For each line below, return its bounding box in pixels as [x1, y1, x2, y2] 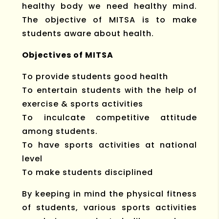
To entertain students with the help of [22, 84, 197, 96]
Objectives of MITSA [22, 49, 113, 61]
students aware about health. [22, 27, 154, 39]
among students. [22, 125, 98, 137]
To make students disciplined [22, 166, 153, 178]
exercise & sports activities [22, 98, 143, 109]
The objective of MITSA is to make [22, 14, 197, 25]
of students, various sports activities [22, 201, 197, 213]
